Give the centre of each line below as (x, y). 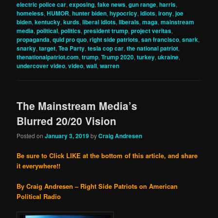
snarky (27, 48)
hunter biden (90, 13)
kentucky (48, 22)
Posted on (31, 136)
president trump (106, 30)
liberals (129, 22)
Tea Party (72, 48)
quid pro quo (70, 39)
